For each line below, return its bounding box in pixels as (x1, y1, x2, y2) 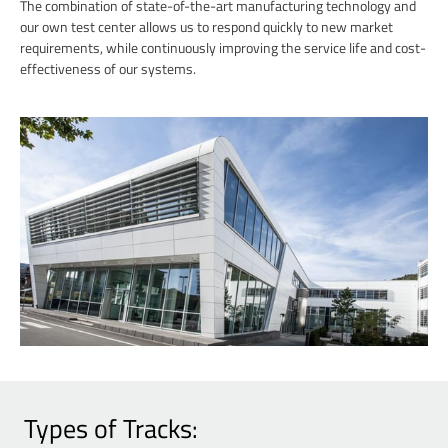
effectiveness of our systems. (20, 57, 196, 79)
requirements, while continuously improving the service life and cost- (20, 36, 426, 58)
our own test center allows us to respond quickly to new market (20, 15, 393, 37)
